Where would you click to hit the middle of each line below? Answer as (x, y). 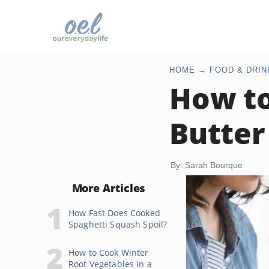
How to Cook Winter (109, 252)
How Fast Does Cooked (114, 213)
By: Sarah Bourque (207, 165)
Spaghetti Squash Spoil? (118, 224)
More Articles (109, 188)
